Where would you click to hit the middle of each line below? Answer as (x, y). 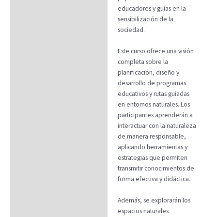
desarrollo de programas (152, 83)
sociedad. (131, 30)
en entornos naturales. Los (154, 105)
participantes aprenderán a (155, 115)
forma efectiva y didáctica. (154, 179)
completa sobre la (143, 62)
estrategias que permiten (152, 158)
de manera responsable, (152, 137)
